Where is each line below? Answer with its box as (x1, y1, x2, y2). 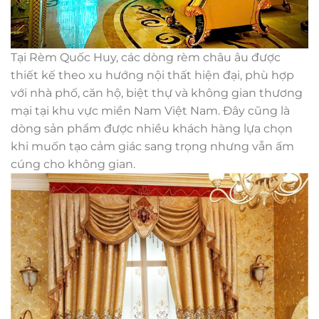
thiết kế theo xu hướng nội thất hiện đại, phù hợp (11, 68, 294, 83)
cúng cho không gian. (11, 157, 135, 172)
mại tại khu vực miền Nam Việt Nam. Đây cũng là (11, 104, 290, 118)
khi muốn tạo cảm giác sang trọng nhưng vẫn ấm (11, 140, 294, 154)
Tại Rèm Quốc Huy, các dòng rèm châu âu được (11, 51, 281, 65)
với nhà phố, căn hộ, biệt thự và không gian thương (11, 86, 303, 100)
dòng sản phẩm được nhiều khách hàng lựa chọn (11, 122, 293, 136)
